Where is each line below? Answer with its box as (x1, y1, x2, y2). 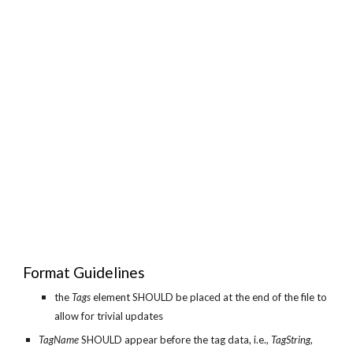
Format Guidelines (23, 263, 146, 281)
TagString (271, 333, 311, 346)
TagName (39, 333, 80, 346)
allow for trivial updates (54, 310, 164, 322)
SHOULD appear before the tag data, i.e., (79, 333, 272, 346)
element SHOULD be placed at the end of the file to (93, 291, 328, 303)
